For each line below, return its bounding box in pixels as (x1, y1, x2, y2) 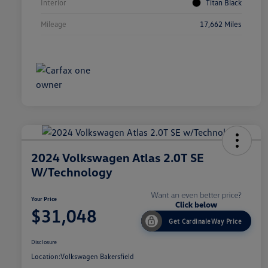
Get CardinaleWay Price (169, 217, 242, 226)
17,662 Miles (200, 19, 242, 29)
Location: (31, 252, 60, 261)
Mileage (41, 19, 66, 29)
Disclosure (31, 238, 57, 246)
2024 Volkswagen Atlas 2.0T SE (31, 150, 204, 165)
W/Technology (31, 165, 112, 179)
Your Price (31, 195, 57, 203)
